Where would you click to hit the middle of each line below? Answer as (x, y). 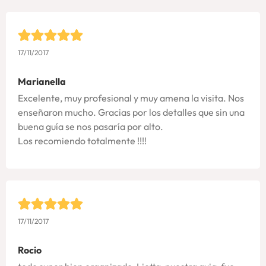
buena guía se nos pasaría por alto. (91, 127)
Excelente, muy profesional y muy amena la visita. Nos (131, 98)
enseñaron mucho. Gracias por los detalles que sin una (131, 113)
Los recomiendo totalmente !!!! (82, 141)
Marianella (42, 82)
